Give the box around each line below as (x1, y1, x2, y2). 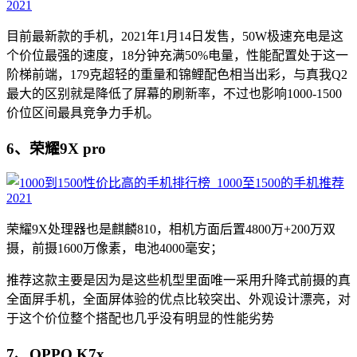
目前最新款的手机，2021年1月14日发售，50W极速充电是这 (6, 29, 343, 43)
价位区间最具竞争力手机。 (6, 106, 159, 120)
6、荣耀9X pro (6, 139, 106, 157)
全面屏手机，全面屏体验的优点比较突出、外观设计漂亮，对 (6, 292, 351, 307)
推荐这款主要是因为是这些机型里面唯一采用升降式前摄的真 (6, 273, 351, 288)
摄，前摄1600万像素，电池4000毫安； (6, 241, 223, 256)
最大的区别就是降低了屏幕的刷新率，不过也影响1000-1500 (6, 87, 342, 100)
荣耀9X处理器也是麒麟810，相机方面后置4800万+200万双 (6, 222, 335, 237)
